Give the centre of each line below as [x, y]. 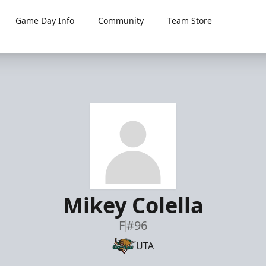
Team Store [190, 20]
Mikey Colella [133, 205]
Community [121, 20]
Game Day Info [45, 20]
